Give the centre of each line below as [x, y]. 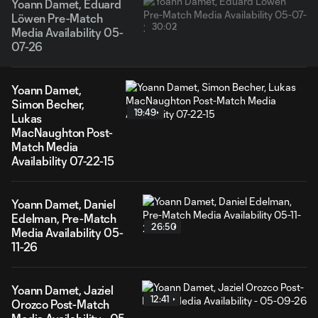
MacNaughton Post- [62, 132]
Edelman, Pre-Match [64, 218]
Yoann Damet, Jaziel [62, 290]
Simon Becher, [48, 104]
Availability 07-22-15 [63, 161]
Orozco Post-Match [61, 304]
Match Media [45, 147]
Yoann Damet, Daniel [64, 204]
